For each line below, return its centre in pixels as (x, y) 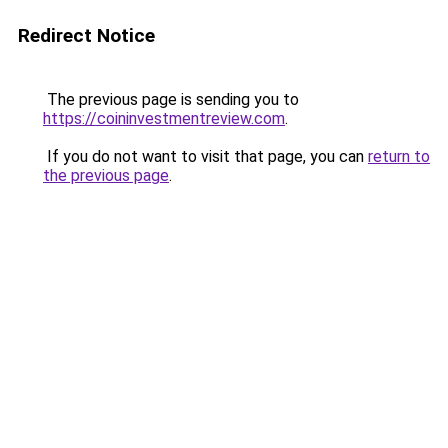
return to (399, 156)
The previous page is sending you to (171, 99)
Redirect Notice (86, 35)
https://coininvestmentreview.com (164, 118)
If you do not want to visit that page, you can (205, 156)
